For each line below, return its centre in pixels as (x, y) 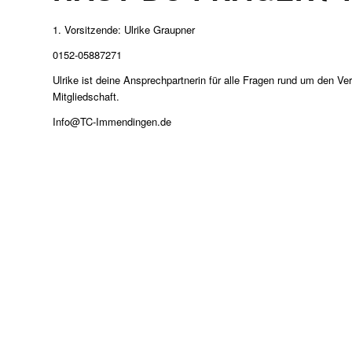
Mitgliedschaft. (86, 97)
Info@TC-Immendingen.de (112, 122)
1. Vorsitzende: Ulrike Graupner (124, 30)
